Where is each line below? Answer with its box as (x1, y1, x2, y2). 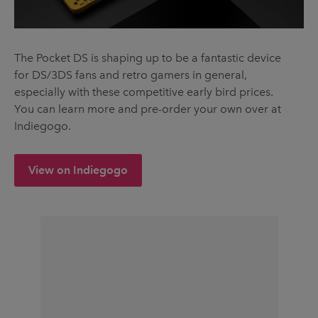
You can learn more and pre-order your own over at (14, 102, 281, 116)
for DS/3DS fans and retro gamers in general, (14, 68, 247, 82)
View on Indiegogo (28, 163, 128, 177)
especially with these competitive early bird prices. (14, 85, 273, 99)
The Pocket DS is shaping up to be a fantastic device (14, 51, 281, 65)
